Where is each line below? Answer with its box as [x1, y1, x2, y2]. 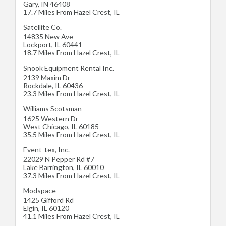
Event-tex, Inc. [23, 145, 70, 154]
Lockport [23, 40, 51, 49]
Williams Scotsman [23, 104, 82, 114]
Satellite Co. [23, 23, 62, 32]
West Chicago [23, 122, 68, 131]
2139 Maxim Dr [23, 73, 70, 82]
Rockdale [23, 81, 52, 90]
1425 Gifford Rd [23, 196, 74, 205]
